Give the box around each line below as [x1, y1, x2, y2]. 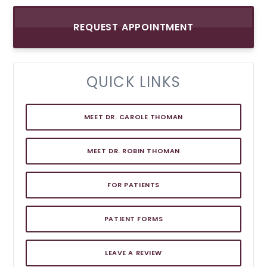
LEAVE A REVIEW [105, 248, 162, 257]
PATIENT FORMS [104, 214, 163, 223]
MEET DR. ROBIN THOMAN [87, 146, 180, 156]
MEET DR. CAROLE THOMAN [83, 112, 184, 122]
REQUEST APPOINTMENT [73, 20, 194, 34]
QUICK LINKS [86, 72, 181, 92]
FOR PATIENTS [107, 180, 160, 190]
